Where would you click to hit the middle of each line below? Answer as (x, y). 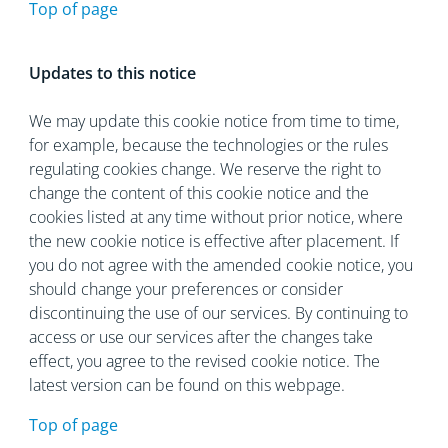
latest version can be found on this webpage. (186, 385)
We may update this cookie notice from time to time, (213, 121)
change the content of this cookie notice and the (198, 193)
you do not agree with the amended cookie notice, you (220, 265)
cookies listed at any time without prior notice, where (215, 217)
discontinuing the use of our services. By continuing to (218, 313)
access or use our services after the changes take (200, 337)
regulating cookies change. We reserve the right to (204, 169)
